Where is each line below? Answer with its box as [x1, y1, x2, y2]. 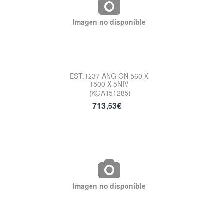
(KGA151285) [89, 88, 131, 98]
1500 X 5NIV [90, 79, 128, 89]
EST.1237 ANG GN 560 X [70, 71, 148, 81]
